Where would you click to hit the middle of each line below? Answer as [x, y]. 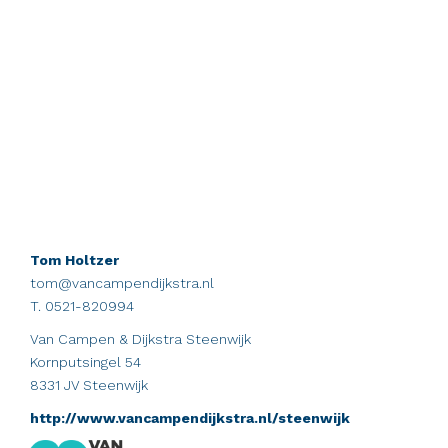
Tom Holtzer [74, 259]
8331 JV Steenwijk [89, 384]
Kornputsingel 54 [85, 361]
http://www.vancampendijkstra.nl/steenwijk [190, 417]
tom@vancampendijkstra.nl [122, 282]
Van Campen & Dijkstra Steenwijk [140, 338]
